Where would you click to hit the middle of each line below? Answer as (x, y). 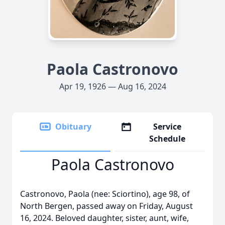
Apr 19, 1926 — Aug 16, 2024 (113, 86)
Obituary (73, 127)
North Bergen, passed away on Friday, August (106, 206)
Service (167, 127)
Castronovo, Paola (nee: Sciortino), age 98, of (105, 194)
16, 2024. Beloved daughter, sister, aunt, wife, (104, 218)
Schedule (167, 139)
